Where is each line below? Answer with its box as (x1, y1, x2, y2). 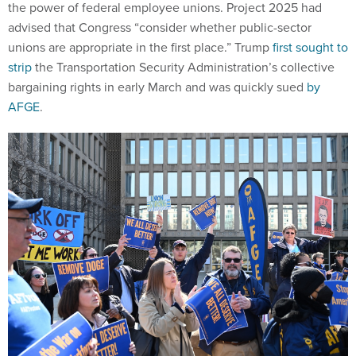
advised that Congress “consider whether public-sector (8, 17, 311, 37)
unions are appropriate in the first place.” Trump (8, 37, 273, 56)
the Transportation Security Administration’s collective (32, 57, 335, 76)
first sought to (273, 37, 348, 56)
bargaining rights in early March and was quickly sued (8, 77, 307, 96)
